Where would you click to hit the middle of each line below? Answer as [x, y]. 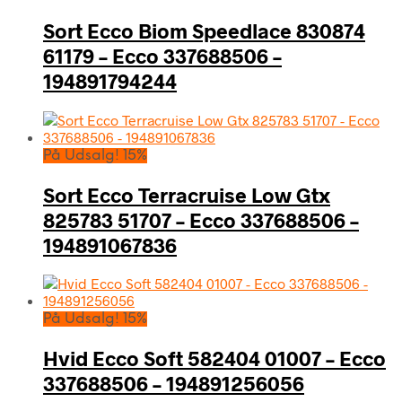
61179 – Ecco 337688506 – [162, 56]
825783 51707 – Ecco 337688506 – [201, 219]
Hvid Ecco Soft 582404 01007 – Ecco [214, 358]
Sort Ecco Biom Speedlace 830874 [204, 31]
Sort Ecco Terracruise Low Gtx [187, 194]
